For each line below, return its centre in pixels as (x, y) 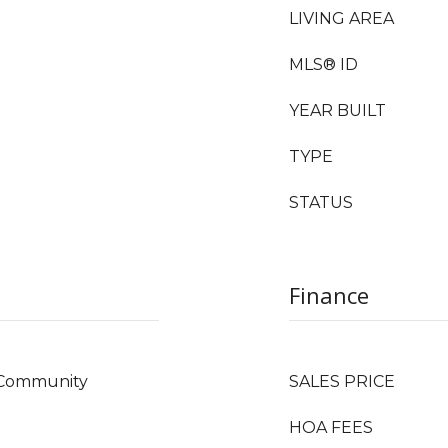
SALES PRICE (342, 381)
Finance (329, 295)
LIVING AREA (341, 18)
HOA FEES (331, 427)
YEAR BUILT (337, 110)
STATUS (321, 202)
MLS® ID (323, 64)
